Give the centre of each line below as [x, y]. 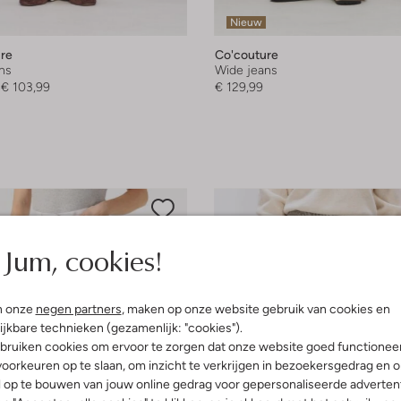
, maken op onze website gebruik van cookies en [256, 309]
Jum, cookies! [82, 260]
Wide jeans [246, 70]
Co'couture [247, 55]
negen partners [78, 309]
